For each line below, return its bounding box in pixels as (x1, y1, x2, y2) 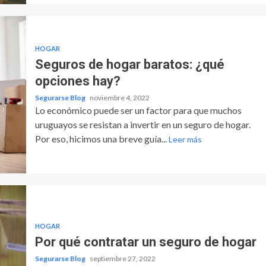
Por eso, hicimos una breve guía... (34, 132, 169, 144)
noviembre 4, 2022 (89, 93, 150, 102)
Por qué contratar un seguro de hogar (34, 234, 256, 249)
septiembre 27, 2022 (89, 254, 156, 263)
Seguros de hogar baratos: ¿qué (34, 56, 224, 72)
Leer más (168, 134, 202, 144)
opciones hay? (34, 73, 121, 88)
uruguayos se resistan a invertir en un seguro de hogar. (34, 118, 251, 130)
